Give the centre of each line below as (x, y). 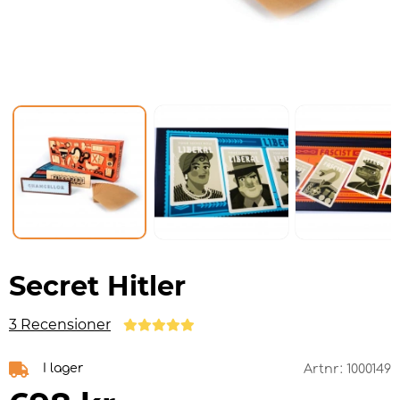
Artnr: (325, 369)
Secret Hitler (97, 287)
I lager (63, 369)
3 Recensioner (60, 325)
